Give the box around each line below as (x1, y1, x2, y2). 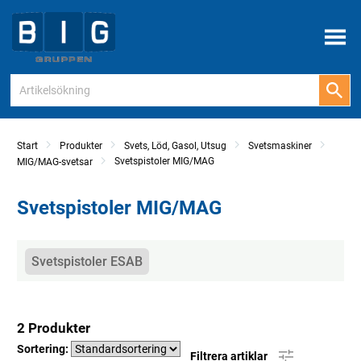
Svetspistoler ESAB (31, 254, 143, 270)
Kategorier (25, 247, 86, 263)
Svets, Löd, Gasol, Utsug (124, 140, 226, 152)
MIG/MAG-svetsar (17, 156, 93, 168)
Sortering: (17, 342, 71, 356)
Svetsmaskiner (248, 140, 312, 152)
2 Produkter (17, 320, 90, 337)
